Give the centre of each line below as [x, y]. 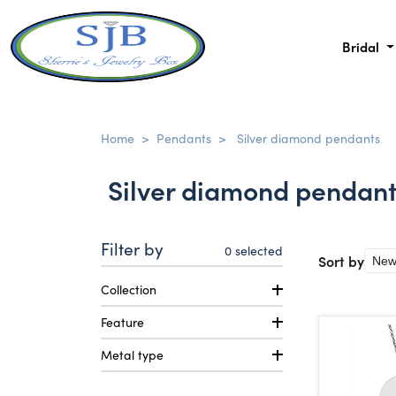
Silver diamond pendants [308, 138]
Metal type [132, 354]
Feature [122, 322]
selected [257, 250]
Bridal [362, 46]
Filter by [132, 248]
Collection [129, 289]
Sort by [341, 260]
